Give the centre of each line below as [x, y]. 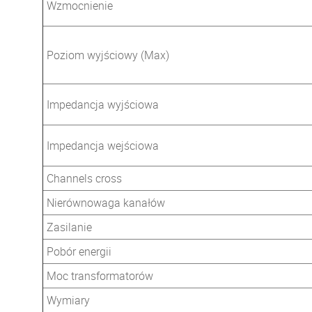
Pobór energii [79, 251]
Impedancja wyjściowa [103, 104]
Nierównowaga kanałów [106, 203]
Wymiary [68, 300]
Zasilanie [69, 227]
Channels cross [84, 178]
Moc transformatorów [100, 276]
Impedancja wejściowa [103, 146]
